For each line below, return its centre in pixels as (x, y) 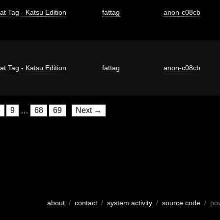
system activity (129, 203)
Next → (89, 110)
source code (181, 203)
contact (86, 203)
